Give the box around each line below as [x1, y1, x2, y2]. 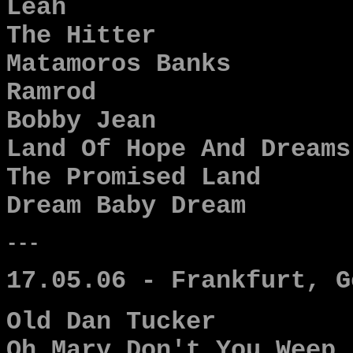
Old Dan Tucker [6, 308, 216, 336]
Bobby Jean [6, 107, 156, 136]
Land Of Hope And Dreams [6, 136, 351, 164]
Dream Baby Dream [6, 192, 246, 221]
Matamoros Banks [6, 50, 231, 79]
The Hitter [6, 22, 156, 50]
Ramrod [6, 79, 96, 107]
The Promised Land [6, 164, 261, 192]
